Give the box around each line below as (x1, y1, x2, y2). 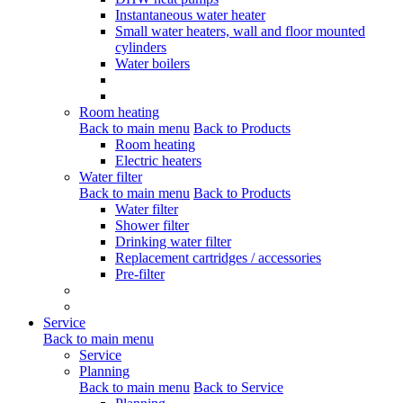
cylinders (115, 39, 166, 55)
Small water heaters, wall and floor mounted (115, 22, 365, 39)
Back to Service (193, 379, 283, 395)
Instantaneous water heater (115, 6, 265, 22)
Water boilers (115, 55, 190, 71)
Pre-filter (115, 265, 165, 282)
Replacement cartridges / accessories (115, 249, 321, 265)
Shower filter (115, 217, 189, 233)
